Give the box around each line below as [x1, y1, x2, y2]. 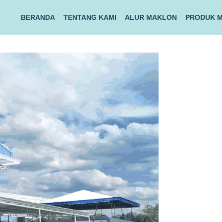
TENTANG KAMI [63, 13, 116, 21]
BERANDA [20, 13, 55, 21]
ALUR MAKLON [124, 13, 177, 21]
